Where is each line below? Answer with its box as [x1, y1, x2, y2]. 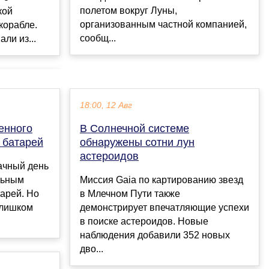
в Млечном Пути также [80, 189, 180, 199]
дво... [80, 244, 103, 255]
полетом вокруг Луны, [80, 5, 177, 16]
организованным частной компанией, [80, 19, 247, 30]
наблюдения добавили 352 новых [80, 230, 230, 241]
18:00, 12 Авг [80, 101, 132, 110]
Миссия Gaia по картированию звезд [80, 175, 243, 186]
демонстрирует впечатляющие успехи [80, 202, 249, 213]
